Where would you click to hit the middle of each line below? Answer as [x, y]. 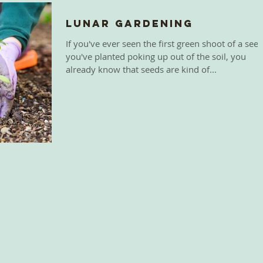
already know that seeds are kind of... [141, 69]
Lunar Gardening [129, 23]
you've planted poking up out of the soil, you [156, 56]
